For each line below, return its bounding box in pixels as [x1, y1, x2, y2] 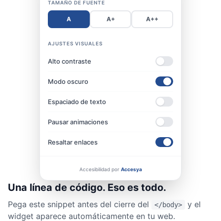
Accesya [120, 166, 142, 172]
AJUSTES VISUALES [48, 40, 103, 46]
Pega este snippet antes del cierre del [8, 199, 151, 209]
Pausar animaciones [48, 117, 108, 126]
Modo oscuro [48, 77, 88, 85]
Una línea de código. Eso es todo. [8, 182, 166, 193]
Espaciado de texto [48, 97, 106, 106]
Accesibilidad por [79, 166, 121, 172]
